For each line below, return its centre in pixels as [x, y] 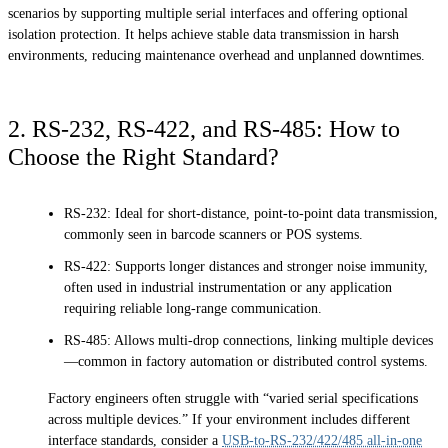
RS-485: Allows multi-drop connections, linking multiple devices [248, 341]
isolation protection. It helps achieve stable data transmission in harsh [203, 35]
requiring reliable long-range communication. [193, 309]
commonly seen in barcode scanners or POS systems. [213, 234]
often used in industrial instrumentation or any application [228, 288]
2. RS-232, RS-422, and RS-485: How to [204, 128]
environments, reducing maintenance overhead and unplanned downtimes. [216, 56]
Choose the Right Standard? [143, 156]
